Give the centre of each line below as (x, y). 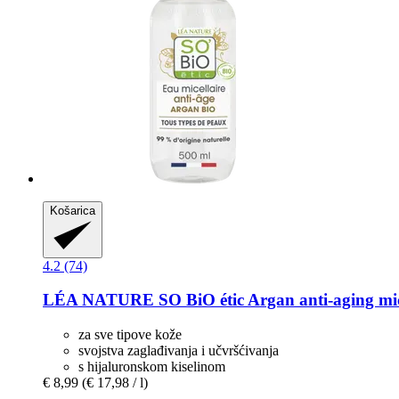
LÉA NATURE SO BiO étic (143, 300)
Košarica (73, 210)
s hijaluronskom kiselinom (152, 366)
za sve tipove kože (130, 334)
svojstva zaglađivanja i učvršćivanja (179, 350)
